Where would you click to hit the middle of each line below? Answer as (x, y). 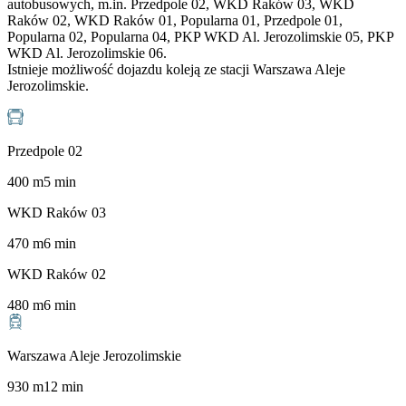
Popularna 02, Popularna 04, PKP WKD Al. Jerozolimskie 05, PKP (200, 37)
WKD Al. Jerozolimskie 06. (87, 53)
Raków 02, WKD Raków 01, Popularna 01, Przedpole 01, (175, 21)
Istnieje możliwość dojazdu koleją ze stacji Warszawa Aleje (176, 70)
